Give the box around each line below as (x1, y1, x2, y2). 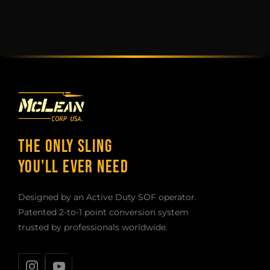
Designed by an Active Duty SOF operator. (18, 191, 196, 202)
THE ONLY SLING (18, 136, 113, 157)
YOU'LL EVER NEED (18, 156, 129, 178)
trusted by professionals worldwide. (18, 221, 168, 233)
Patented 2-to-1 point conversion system (18, 206, 189, 218)
